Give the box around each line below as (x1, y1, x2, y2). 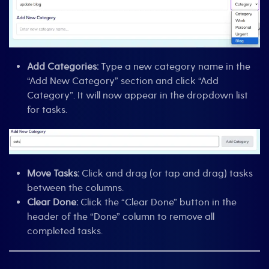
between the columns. (27, 182, 124, 195)
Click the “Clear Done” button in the (78, 196, 237, 209)
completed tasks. (27, 225, 103, 238)
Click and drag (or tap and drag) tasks (79, 168, 253, 180)
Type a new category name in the (98, 60, 250, 73)
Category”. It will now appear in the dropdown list (27, 89, 248, 101)
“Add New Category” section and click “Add (27, 74, 219, 87)
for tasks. (27, 103, 67, 116)
